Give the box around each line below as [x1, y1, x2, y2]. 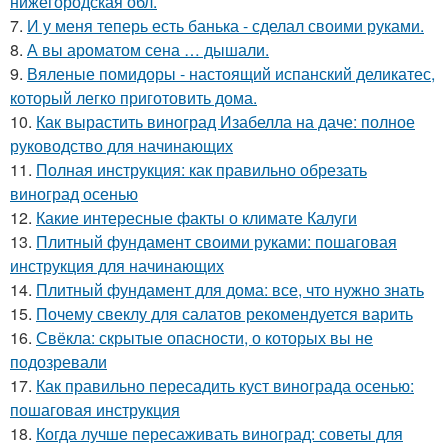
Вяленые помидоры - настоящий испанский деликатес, [27, 62, 435, 85]
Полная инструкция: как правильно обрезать [36, 158, 367, 181]
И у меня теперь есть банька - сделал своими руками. [27, 14, 424, 37]
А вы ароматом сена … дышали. [27, 38, 269, 61]
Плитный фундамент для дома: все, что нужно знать [36, 278, 424, 301]
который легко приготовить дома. [10, 86, 257, 109]
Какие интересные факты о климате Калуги [36, 206, 357, 229]
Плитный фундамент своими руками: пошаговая [36, 230, 397, 253]
